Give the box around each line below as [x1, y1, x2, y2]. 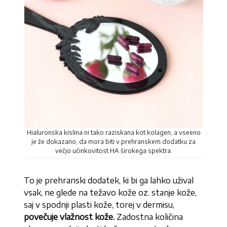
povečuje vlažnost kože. [24, 212, 117, 222]
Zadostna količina [117, 212, 183, 222]
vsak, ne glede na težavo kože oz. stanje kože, [24, 187, 197, 198]
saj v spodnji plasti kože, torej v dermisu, [24, 200, 175, 210]
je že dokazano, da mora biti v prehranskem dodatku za [31, 138, 196, 145]
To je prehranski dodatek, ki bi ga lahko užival [24, 175, 194, 185]
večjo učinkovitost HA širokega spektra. [55, 147, 172, 155]
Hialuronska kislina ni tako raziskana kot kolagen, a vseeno [26, 129, 201, 136]
